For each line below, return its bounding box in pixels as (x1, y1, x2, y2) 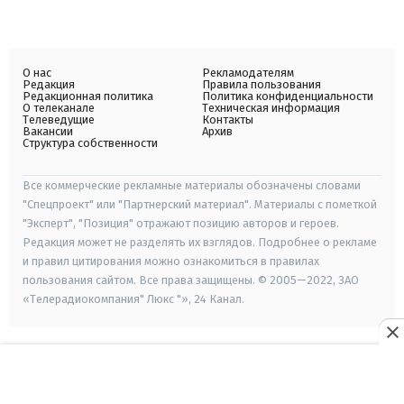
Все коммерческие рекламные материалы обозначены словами (23, 179, 361, 193)
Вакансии (23, 124, 73, 139)
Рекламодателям (202, 66, 294, 80)
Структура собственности (23, 136, 158, 151)
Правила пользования (202, 78, 321, 92)
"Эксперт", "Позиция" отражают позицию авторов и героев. (23, 216, 339, 231)
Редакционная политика (23, 89, 153, 104)
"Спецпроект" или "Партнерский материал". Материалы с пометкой (23, 197, 377, 212)
